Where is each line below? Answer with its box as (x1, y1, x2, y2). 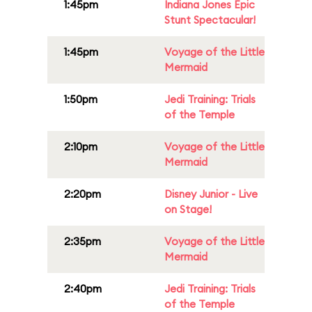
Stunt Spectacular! (164, 13, 256, 26)
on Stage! (164, 203, 212, 216)
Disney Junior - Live (164, 187, 258, 201)
